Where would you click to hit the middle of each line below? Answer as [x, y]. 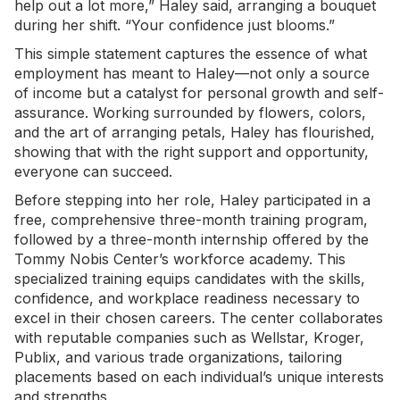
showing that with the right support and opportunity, [192, 152]
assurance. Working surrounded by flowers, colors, [190, 113]
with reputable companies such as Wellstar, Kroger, [189, 338]
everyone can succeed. [93, 172]
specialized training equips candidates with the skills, [190, 279]
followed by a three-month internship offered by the [192, 240]
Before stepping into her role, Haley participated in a [192, 200]
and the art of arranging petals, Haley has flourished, [195, 133]
